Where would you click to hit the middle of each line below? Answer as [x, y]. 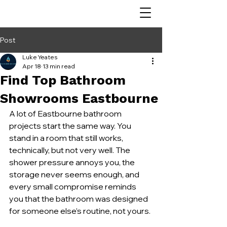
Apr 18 [32, 66]
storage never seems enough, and [75, 174]
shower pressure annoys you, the [73, 162]
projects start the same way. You [71, 126]
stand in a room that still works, [67, 138]
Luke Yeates [40, 57]
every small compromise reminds [73, 186]
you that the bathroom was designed [79, 199]
